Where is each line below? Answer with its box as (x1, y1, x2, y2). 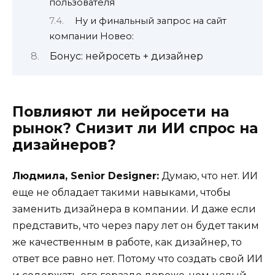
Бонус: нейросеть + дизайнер (49, 50, 203, 63)
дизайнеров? (12, 136, 116, 154)
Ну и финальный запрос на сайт (74, 15, 227, 26)
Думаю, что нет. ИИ (159, 170, 258, 182)
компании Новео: (49, 30, 134, 42)
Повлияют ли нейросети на (12, 103, 229, 121)
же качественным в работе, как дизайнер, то (12, 236, 242, 249)
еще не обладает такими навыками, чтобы (12, 187, 231, 199)
